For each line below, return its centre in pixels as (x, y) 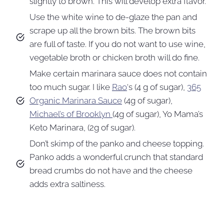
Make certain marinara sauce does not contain (118, 73)
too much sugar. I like (71, 87)
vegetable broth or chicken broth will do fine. (114, 57)
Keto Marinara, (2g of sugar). (82, 127)
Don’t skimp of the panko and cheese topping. (117, 143)
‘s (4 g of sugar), (157, 87)
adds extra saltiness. (67, 184)
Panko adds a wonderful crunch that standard (116, 157)
